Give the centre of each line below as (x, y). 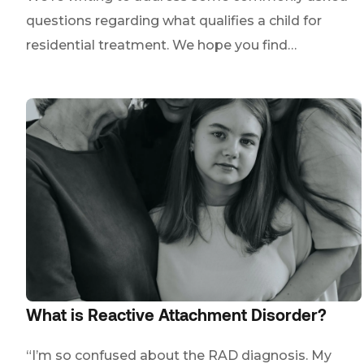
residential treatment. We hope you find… (161, 45)
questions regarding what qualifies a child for (174, 21)
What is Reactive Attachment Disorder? (176, 314)
